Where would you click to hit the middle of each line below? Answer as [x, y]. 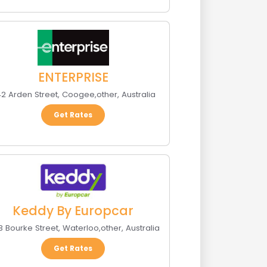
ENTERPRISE [73, 77]
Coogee [78, 95]
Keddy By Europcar [73, 211]
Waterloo [81, 228]
